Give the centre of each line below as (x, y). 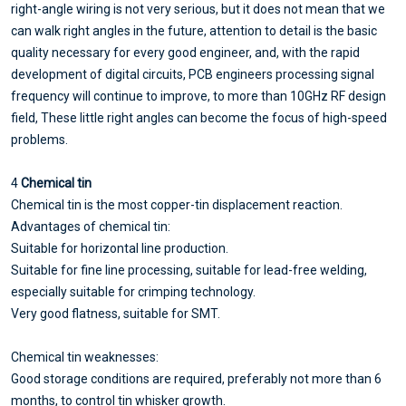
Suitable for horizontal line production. (120, 249)
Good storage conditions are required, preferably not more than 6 (196, 379)
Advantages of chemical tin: (91, 227)
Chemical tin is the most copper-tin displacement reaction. (177, 205)
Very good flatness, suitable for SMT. (116, 314)
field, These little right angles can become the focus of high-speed (199, 118)
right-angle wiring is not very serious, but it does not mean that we (198, 10)
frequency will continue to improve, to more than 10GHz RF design (198, 97)
